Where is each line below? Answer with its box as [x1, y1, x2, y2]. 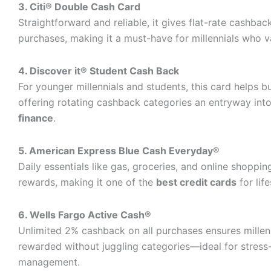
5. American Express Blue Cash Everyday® [18, 145, 220, 157]
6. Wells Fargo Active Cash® [18, 209, 151, 221]
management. [18, 256, 80, 268]
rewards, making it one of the [18, 176, 156, 188]
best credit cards [156, 176, 237, 188]
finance [18, 112, 53, 124]
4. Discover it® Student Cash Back [18, 65, 179, 77]
